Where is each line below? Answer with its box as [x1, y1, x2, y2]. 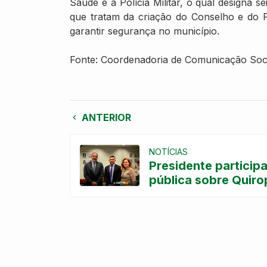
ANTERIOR [79, 111, 131, 123]
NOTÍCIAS [149, 146, 188, 157]
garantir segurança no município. [70, 24, 219, 37]
